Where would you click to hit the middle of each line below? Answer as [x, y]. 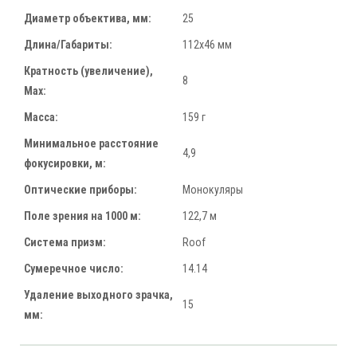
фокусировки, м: [65, 164]
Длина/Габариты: [68, 45]
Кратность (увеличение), [88, 71]
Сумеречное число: [74, 269]
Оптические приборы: [80, 190]
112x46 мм [207, 45]
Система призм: [65, 243]
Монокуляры [213, 190]
